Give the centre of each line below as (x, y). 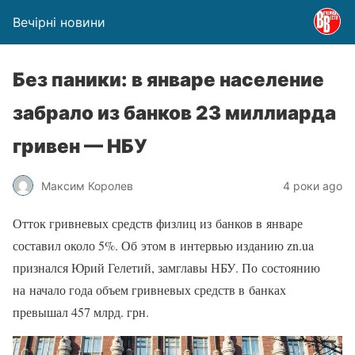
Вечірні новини (59, 22)
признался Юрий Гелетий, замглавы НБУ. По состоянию (166, 267)
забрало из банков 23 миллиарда (174, 113)
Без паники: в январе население (168, 80)
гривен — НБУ (80, 146)
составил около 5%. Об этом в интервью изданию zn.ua (163, 245)
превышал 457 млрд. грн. (81, 312)
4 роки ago (313, 185)
